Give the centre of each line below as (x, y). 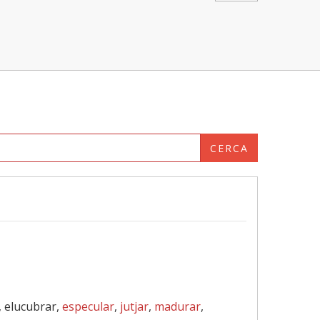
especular (88, 306)
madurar (177, 306)
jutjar (134, 306)
